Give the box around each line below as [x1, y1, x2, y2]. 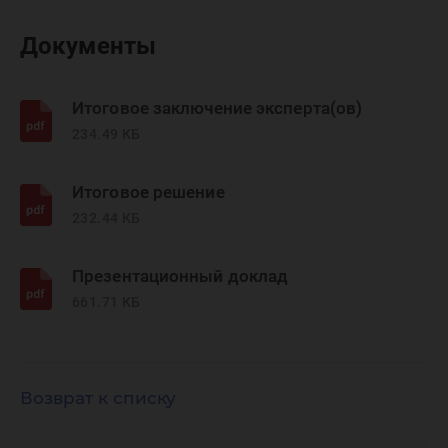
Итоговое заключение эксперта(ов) [72, 98, 363, 118]
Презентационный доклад [72, 266, 289, 286]
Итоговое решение [72, 182, 225, 202]
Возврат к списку [20, 388, 176, 408]
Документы [20, 32, 156, 60]
